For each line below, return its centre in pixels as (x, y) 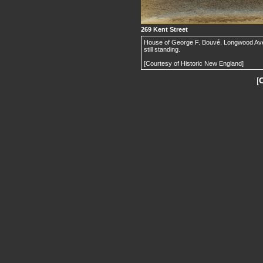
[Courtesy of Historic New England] (194, 63)
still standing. (162, 49)
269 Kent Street (164, 29)
